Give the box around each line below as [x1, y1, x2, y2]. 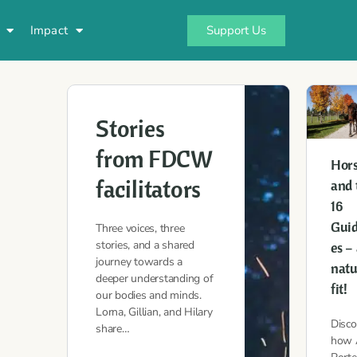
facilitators [96, 174, 202, 204]
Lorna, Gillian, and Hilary [96, 304, 213, 320]
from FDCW [96, 143, 212, 174]
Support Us [206, 22, 266, 38]
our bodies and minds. [96, 288, 202, 303]
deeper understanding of [96, 271, 214, 286]
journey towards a [96, 254, 182, 269]
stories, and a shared [96, 237, 194, 253]
